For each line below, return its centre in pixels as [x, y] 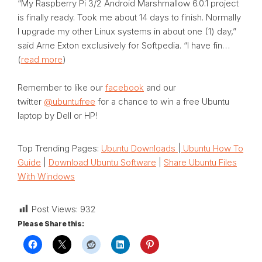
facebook [125, 87]
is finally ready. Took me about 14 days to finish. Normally [129, 17]
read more [42, 59]
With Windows [46, 176]
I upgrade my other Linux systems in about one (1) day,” [127, 31]
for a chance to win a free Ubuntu [162, 101]
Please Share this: [51, 224]
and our [160, 87]
